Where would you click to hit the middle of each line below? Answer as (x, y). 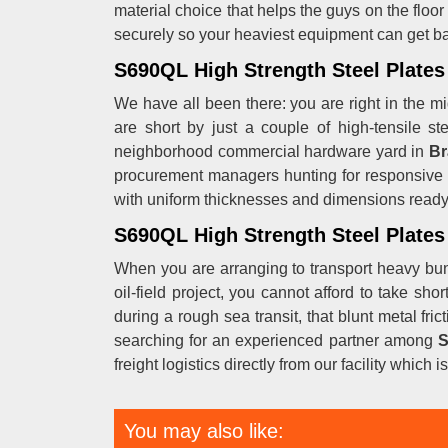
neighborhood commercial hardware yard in (271, 151)
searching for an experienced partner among (276, 340)
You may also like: (204, 431)
